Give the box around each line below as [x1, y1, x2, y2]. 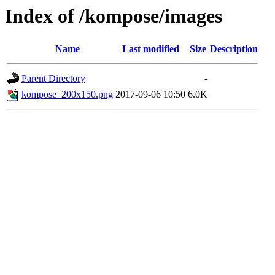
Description [210, 44, 258, 55]
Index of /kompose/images [5, 5, 222, 27]
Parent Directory [21, 73, 85, 84]
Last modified [122, 44, 179, 55]
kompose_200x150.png [21, 89, 113, 100]
